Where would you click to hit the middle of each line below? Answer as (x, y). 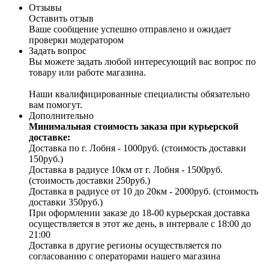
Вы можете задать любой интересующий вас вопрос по (142, 62)
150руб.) (46, 159)
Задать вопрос (58, 51)
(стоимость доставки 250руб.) (89, 181)
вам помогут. (56, 105)
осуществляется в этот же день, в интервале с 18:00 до (140, 224)
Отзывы (45, 8)
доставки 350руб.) (66, 202)
